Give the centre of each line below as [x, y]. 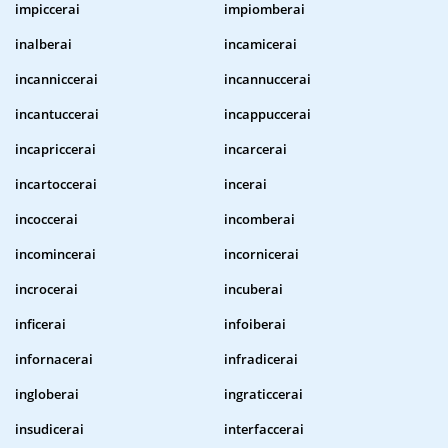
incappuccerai [267, 114]
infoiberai [255, 324]
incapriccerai [55, 149]
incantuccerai [57, 114]
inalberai [43, 44]
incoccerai [46, 219]
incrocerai [46, 289]
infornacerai [54, 359]
